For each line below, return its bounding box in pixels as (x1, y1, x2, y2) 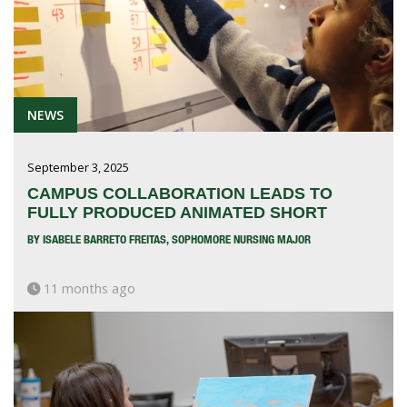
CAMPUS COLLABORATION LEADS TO (27, 184, 333, 203)
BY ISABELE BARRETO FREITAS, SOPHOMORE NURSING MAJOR (27, 232, 311, 247)
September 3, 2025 (27, 159, 129, 176)
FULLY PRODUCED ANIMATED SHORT (27, 203, 327, 223)
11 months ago (40, 280, 135, 298)
